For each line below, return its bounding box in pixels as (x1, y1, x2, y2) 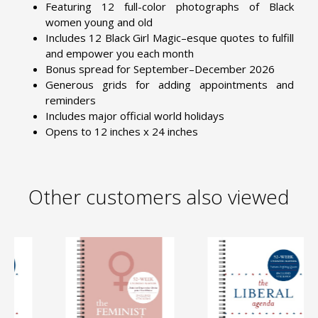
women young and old (45, 15, 155, 30)
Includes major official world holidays (45, 109, 224, 124)
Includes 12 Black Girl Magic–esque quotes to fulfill (45, 31, 294, 45)
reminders (45, 93, 96, 108)
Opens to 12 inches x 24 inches (45, 124, 198, 139)
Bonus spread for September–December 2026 (45, 62, 275, 77)
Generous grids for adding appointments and (45, 77, 294, 92)
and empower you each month (45, 46, 194, 61)
